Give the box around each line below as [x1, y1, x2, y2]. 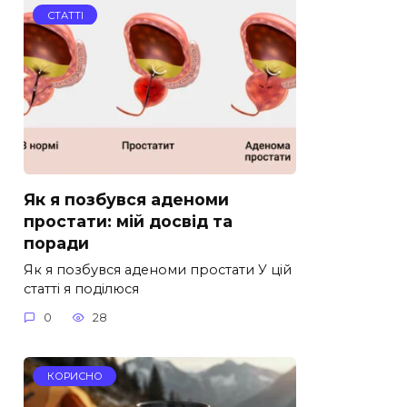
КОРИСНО [46, 370, 103, 383]
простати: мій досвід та [24, 211, 233, 231]
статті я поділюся [24, 280, 139, 297]
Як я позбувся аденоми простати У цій [24, 261, 292, 278]
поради [24, 233, 89, 253]
